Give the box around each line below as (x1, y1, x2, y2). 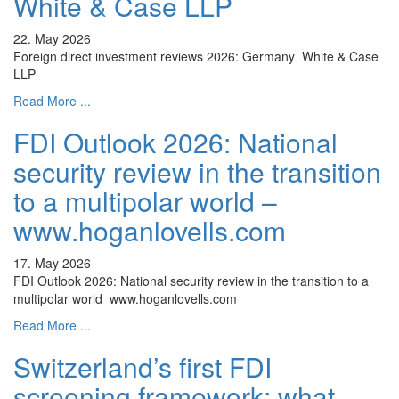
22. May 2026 (13, 29, 91, 48)
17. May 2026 (13, 254, 91, 273)
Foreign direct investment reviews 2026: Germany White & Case (13, 47, 379, 66)
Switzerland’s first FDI (13, 347, 272, 387)
